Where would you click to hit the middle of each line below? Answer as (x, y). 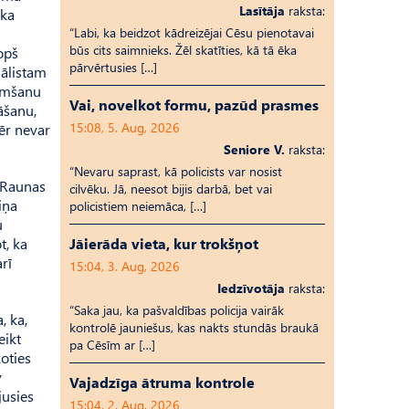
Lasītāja (262, 10)
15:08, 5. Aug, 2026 (125, 127)
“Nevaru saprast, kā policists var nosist (176, 171)
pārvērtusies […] (113, 67)
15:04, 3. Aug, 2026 (125, 266)
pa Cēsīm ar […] (112, 345)
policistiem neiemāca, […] (138, 206)
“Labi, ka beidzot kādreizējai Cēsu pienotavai (192, 32)
